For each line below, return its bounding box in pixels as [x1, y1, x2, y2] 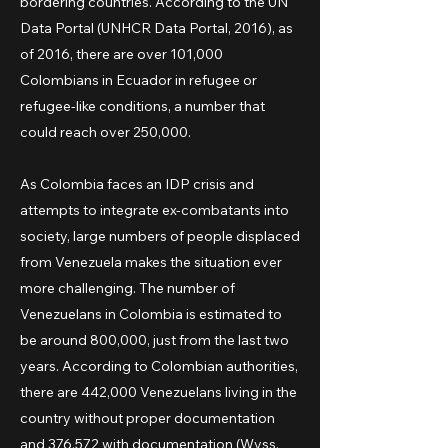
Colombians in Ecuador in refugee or [20, 71, 257, 89]
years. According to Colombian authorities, [20, 357, 298, 375]
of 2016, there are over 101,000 [20, 45, 223, 63]
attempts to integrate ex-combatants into [20, 201, 289, 219]
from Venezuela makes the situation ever [20, 253, 282, 271]
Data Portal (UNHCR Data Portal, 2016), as [20, 19, 293, 37]
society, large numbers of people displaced [20, 227, 300, 245]
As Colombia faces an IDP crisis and [20, 175, 254, 193]
